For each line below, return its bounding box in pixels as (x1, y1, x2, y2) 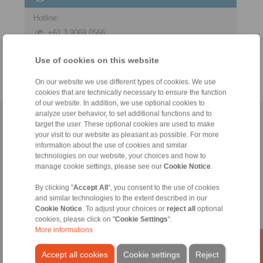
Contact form (60, 117, 104, 126)
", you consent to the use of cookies (107, 184, 220, 191)
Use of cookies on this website (35, 55, 159, 65)
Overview (29, 208, 61, 217)
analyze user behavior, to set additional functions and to (35, 110, 212, 117)
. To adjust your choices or (82, 205, 167, 213)
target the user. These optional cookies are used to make (35, 120, 215, 128)
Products (29, 197, 60, 205)
